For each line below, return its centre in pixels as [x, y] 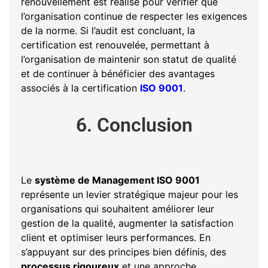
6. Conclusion [134, 125]
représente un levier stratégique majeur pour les [130, 195]
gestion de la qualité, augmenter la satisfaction [127, 223]
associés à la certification [80, 88]
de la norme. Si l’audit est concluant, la [108, 30]
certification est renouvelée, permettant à [115, 45]
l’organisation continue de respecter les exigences [134, 16]
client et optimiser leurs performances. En [116, 238]
